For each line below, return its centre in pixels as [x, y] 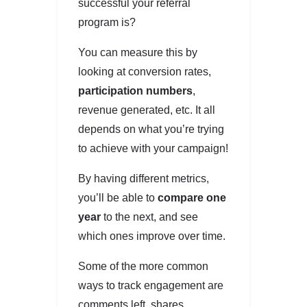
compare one [192, 197]
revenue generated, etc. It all [147, 110]
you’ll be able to [118, 197]
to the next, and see [149, 217]
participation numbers [135, 90]
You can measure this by [138, 52]
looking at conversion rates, [145, 71]
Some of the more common [143, 266]
